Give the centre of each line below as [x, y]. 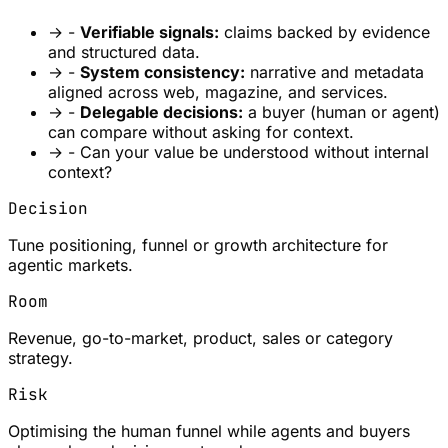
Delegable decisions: [161, 111]
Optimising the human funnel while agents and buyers [209, 430]
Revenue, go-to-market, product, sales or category [200, 337]
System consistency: [162, 71]
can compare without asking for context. [201, 131]
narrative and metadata [334, 71]
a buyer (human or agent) [341, 111]
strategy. [40, 357]
